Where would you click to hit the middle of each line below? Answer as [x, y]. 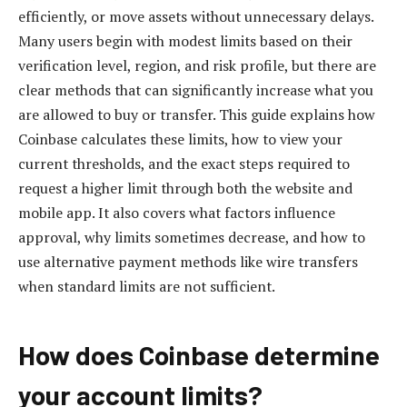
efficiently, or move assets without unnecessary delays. [196, 16]
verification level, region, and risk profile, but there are [197, 65]
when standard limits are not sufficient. [147, 286]
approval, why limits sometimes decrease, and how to [192, 237]
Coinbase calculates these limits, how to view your [180, 139]
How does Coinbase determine [199, 354]
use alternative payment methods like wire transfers [188, 261]
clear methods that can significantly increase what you [196, 89]
